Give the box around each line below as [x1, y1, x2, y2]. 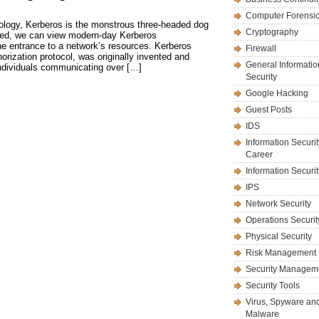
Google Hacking [246, 88, 308, 98]
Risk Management [246, 248, 316, 258]
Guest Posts [246, 105, 292, 115]
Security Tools [246, 281, 300, 291]
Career [246, 150, 273, 159]
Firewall [246, 43, 276, 53]
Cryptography [246, 27, 298, 37]
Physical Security [246, 231, 312, 241]
